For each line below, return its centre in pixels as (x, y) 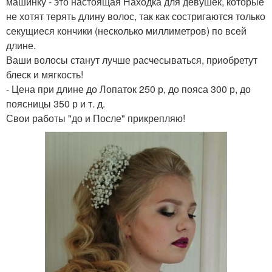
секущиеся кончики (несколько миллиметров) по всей (126, 31)
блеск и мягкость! (45, 74)
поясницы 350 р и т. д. (56, 104)
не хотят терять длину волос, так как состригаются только (136, 16)
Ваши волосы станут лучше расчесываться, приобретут (132, 60)
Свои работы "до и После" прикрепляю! (96, 118)
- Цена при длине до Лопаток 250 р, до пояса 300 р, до (128, 89)
